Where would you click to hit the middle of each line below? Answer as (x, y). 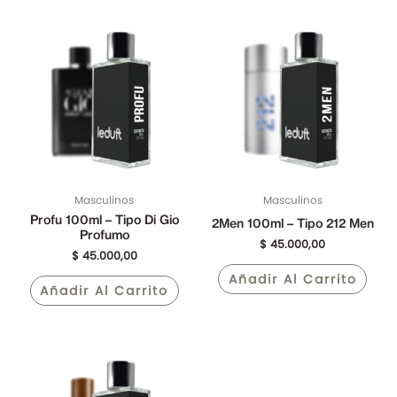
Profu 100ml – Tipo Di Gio (104, 220)
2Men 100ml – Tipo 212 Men (292, 224)
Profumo (104, 235)
